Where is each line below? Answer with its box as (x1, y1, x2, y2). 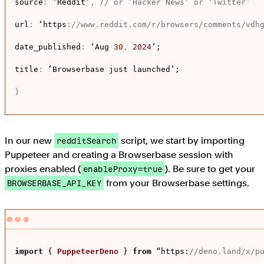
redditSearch (57, 136, 117, 146)
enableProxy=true (83, 164, 163, 174)
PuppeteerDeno (57, 247, 118, 256)
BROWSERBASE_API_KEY (7, 178, 101, 189)
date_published (15, 42, 81, 52)
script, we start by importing (118, 135, 245, 147)
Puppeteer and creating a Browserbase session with (5, 149, 233, 161)
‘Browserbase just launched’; (43, 65, 180, 74)
